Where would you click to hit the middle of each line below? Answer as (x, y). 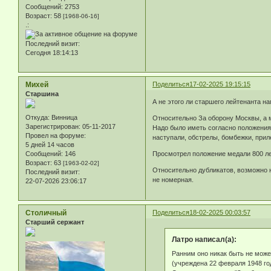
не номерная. (173, 180)
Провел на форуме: (56, 135)
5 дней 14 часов (50, 144)
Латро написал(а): (204, 239)
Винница (64, 117)
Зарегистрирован (52, 126)
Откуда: (38, 117)
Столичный (46, 213)
